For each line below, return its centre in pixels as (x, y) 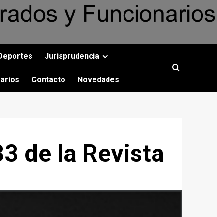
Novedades (98, 80)
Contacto (48, 80)
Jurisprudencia (72, 56)
